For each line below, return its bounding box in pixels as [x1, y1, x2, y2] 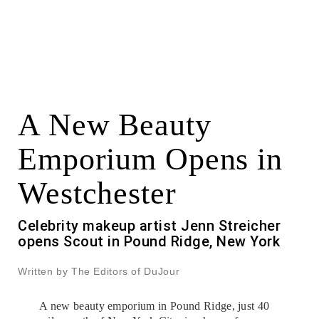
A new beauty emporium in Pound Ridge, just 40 [39, 299, 270, 312]
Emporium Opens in [18, 141, 283, 177]
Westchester [18, 175, 177, 211]
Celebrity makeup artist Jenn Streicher [18, 216, 281, 234]
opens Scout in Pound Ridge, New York [18, 232, 280, 250]
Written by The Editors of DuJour [18, 265, 180, 277]
